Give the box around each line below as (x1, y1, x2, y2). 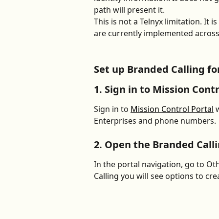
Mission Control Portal (131, 103, 214, 114)
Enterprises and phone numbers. (94, 115, 216, 126)
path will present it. (94, 4, 167, 15)
